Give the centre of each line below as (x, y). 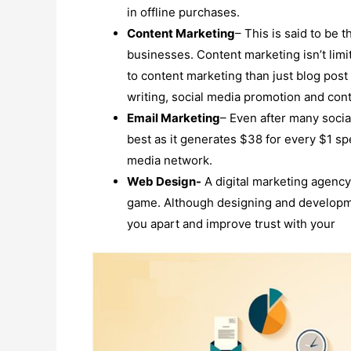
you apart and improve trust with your (231, 223)
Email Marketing (174, 118)
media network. (170, 160)
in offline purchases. (183, 12)
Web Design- (164, 181)
